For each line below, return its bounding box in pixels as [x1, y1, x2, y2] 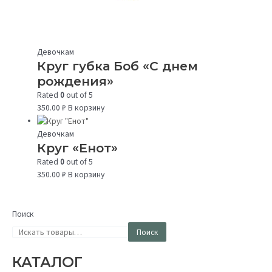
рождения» [37, 73, 114, 89]
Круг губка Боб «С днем [37, 58, 199, 73]
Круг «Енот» [37, 140, 118, 155]
